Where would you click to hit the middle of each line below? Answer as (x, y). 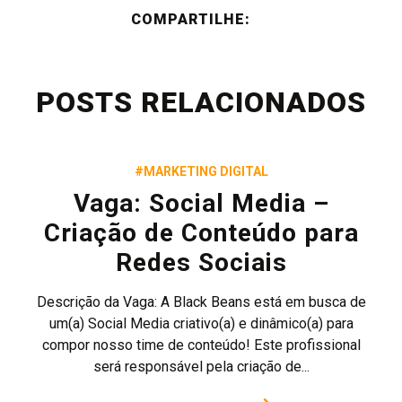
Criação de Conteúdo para (201, 233)
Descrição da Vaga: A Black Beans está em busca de (201, 302)
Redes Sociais (201, 262)
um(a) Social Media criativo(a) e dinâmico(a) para (201, 323)
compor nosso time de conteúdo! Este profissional (201, 345)
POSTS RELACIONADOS (201, 102)
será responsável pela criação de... (201, 367)
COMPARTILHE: (190, 19)
